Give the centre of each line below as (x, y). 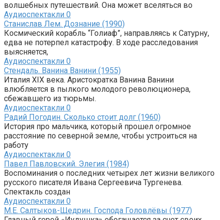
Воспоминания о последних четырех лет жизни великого (109, 173)
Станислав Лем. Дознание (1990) (64, 24)
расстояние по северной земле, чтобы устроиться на (100, 136)
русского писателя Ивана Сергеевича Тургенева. (93, 182)
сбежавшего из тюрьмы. (50, 98)
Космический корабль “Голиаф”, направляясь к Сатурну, (107, 33)
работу (16, 145)
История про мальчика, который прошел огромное (97, 126)
